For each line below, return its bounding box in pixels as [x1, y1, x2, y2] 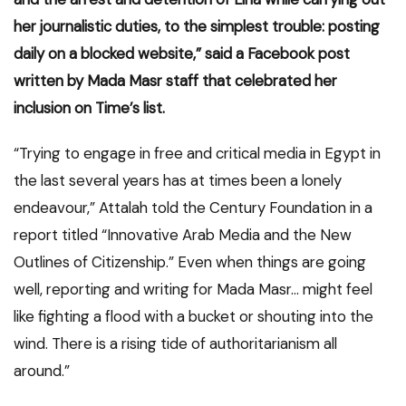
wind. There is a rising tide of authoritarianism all [14, 333, 337, 354]
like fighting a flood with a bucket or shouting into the [14, 306, 373, 327]
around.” [14, 361, 70, 382]
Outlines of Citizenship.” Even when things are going [14, 252, 366, 273]
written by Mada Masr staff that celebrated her [14, 71, 337, 92]
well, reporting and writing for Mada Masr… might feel [14, 279, 372, 300]
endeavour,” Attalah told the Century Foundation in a [14, 198, 372, 218]
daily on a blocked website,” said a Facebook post [14, 43, 350, 64]
